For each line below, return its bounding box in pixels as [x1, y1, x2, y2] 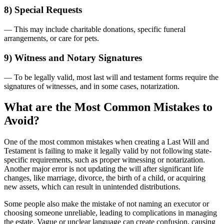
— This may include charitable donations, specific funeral [4, 25, 185, 34]
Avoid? [4, 114, 39, 127]
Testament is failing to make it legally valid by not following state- [4, 146, 211, 155]
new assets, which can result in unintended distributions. [4, 182, 180, 191]
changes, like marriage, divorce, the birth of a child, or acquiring [4, 173, 205, 182]
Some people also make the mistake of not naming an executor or [4, 199, 209, 208]
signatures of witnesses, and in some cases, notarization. [4, 81, 179, 90]
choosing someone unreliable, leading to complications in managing [4, 208, 217, 217]
